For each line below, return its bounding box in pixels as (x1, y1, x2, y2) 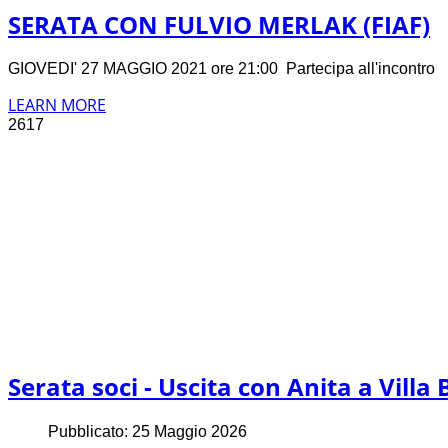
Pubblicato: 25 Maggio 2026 (48, 423, 247, 441)
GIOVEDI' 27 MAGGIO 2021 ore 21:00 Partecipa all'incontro (8, 60, 443, 78)
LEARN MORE (8, 94, 106, 117)
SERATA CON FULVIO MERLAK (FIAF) (8, 7, 430, 41)
